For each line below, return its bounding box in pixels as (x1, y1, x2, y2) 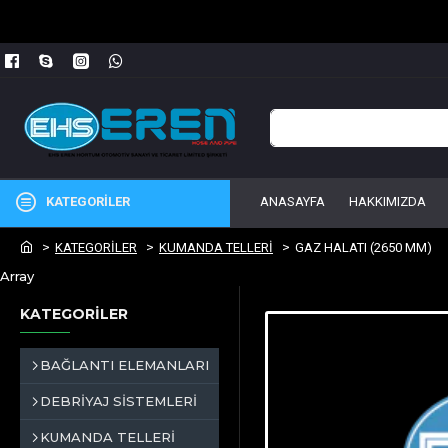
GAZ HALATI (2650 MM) (295, 240, 432, 255)
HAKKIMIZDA (349, 194, 426, 209)
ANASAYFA (260, 194, 325, 209)
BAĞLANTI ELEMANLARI (40, 357, 209, 373)
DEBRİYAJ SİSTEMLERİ (40, 393, 197, 409)
